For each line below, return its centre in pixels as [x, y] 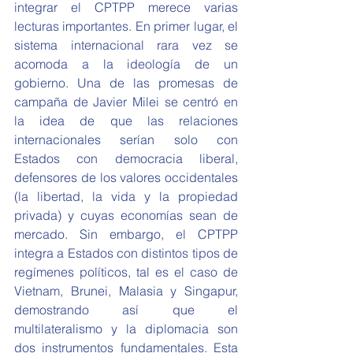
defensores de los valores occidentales [126, 177]
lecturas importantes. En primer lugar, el [126, 26]
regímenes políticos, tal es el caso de [126, 272]
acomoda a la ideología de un [126, 64]
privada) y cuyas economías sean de [126, 215]
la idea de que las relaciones [126, 121]
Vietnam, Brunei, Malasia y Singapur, [126, 291]
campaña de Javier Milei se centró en [126, 102]
